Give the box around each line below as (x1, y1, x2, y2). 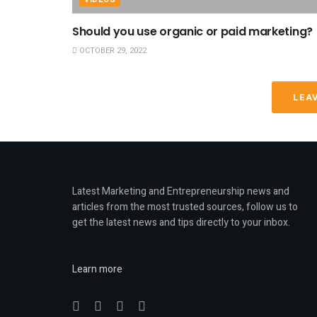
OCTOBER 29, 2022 (77, 45, 146, 57)
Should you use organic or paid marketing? (72, 23, 313, 40)
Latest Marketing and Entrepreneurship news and (72, 184, 289, 200)
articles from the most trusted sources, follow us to (72, 200, 298, 215)
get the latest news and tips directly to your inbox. (72, 215, 290, 231)
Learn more (72, 262, 122, 277)
